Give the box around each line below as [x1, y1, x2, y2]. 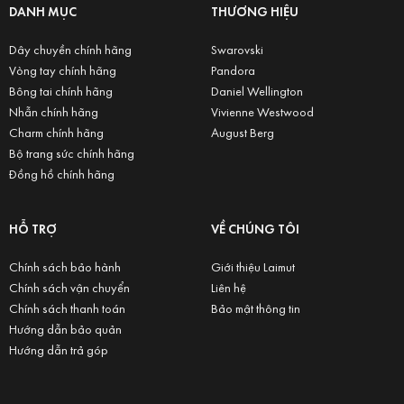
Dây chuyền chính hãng [8, 40, 132, 58]
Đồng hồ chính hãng [8, 164, 115, 182]
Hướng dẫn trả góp [8, 340, 108, 358]
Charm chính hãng [8, 123, 104, 141]
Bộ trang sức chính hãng [8, 143, 134, 161]
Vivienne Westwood [210, 102, 314, 120]
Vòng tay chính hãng [8, 60, 116, 78]
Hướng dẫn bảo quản [8, 319, 122, 337]
